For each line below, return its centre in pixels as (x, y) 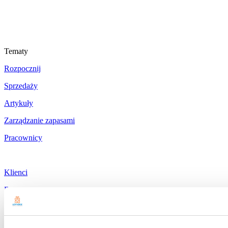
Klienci (16, 173)
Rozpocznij (22, 69)
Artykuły (19, 103)
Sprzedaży (21, 86)
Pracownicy (23, 138)
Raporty (17, 190)
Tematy (16, 51)
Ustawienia (22, 207)
